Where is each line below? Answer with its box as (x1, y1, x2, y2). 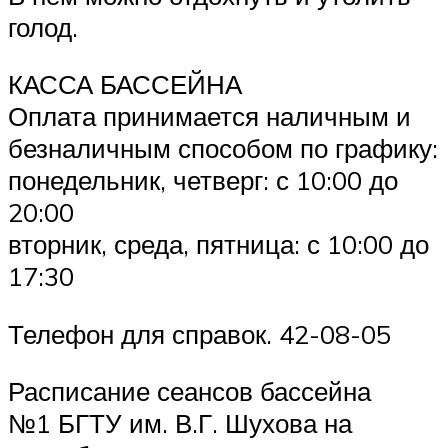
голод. (8, 10, 78, 43)
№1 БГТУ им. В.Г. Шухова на (8, 407, 352, 440)
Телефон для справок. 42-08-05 (8, 317, 391, 350)
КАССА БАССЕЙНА (8, 68, 242, 101)
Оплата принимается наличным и (8, 100, 411, 133)
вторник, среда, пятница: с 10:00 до (8, 228, 429, 261)
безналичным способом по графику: (8, 132, 438, 165)
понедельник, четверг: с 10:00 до (8, 164, 398, 197)
